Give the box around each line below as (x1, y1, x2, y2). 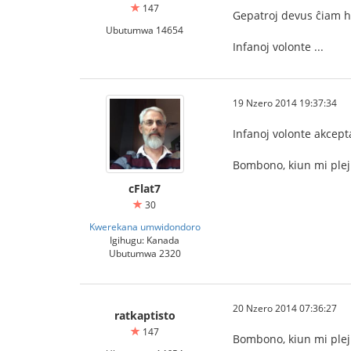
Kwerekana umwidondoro (89, 220, 201, 233)
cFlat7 (128, 181, 161, 196)
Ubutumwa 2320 (108, 247, 181, 259)
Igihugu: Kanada (110, 233, 179, 246)
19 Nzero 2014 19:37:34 (233, 96, 337, 109)
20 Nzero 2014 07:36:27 (233, 302, 337, 314)
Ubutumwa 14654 (106, 24, 183, 36)
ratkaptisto (114, 308, 175, 323)
